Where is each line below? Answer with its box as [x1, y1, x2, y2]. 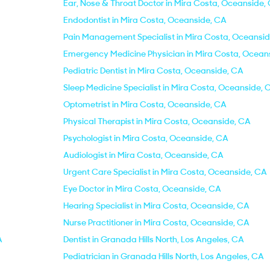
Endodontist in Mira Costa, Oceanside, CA [63, 14, 227, 25]
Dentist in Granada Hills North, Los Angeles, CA [63, 234, 244, 245]
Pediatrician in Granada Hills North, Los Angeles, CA [63, 251, 264, 262]
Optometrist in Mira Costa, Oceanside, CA [63, 99, 227, 110]
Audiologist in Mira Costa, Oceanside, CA [63, 149, 224, 160]
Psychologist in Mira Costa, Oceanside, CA [63, 133, 228, 143]
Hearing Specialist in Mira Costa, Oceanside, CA [63, 200, 250, 211]
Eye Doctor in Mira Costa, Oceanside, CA [63, 183, 221, 194]
